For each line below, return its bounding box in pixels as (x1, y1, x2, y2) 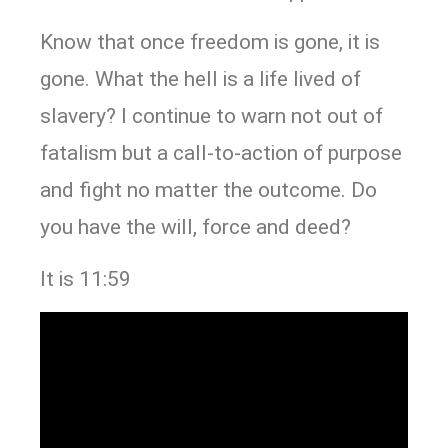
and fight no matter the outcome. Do (40, 178, 377, 203)
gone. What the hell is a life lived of (40, 67, 361, 92)
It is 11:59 (40, 266, 131, 291)
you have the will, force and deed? (40, 215, 351, 240)
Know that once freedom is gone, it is (40, 30, 380, 55)
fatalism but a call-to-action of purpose (40, 141, 402, 166)
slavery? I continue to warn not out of (40, 104, 383, 129)
